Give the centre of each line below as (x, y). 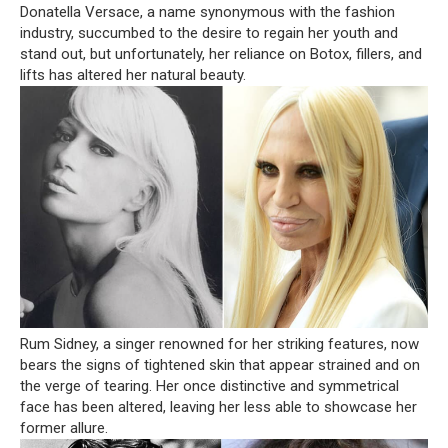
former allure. (64, 427)
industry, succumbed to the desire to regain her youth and (209, 32)
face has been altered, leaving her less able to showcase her (218, 406)
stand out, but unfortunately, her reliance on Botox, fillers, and (221, 53)
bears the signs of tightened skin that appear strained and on (220, 364)
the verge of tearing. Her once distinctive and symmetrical (209, 385)
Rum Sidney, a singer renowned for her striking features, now (219, 343)
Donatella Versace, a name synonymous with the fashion (207, 11)
